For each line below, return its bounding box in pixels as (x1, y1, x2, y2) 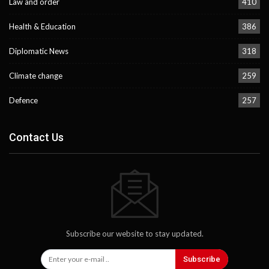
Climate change (9, 71, 62, 81)
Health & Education (9, 22, 76, 32)
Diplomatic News (9, 46, 68, 56)
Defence (9, 95, 38, 106)
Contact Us (9, 131, 64, 144)
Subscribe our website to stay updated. (65, 228, 204, 238)
